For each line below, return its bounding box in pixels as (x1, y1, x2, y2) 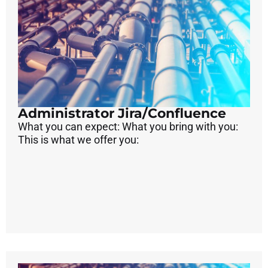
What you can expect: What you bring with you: (18, 120, 238, 133)
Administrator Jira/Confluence (18, 105, 226, 122)
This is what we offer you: (18, 133, 139, 147)
